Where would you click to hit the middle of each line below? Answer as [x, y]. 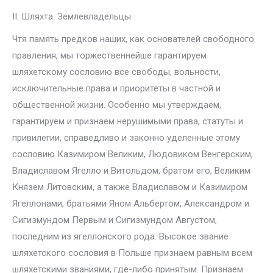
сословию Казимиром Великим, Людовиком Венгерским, [133, 154]
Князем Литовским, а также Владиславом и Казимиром [130, 187]
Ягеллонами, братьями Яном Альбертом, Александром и [131, 204]
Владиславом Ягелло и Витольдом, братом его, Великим [131, 171]
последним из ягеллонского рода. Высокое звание [120, 236]
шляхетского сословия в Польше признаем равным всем [132, 253]
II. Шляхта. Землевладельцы [72, 16]
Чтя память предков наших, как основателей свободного [133, 39]
